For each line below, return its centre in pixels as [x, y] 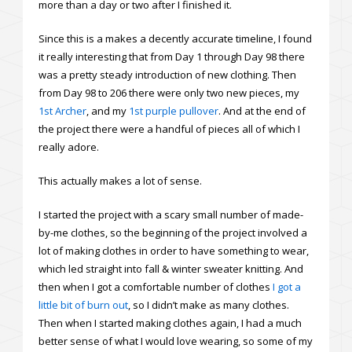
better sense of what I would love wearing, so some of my [176, 341]
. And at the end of [262, 110]
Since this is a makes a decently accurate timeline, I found [175, 38]
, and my [108, 110]
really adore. [69, 147]
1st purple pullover [174, 110]
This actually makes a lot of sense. [120, 180]
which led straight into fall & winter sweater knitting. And [171, 268]
